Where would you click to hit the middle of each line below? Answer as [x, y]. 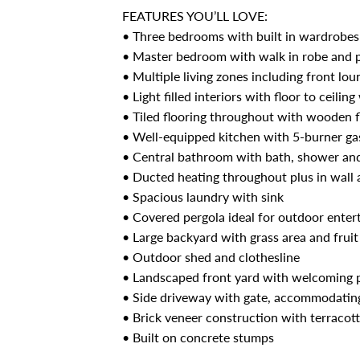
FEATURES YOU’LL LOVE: [195, 15]
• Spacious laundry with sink [203, 196]
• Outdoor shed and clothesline [211, 256]
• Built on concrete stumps [198, 337]
